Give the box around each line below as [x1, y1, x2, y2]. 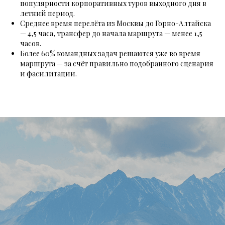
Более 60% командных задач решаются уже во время [20, 49, 200, 59]
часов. [20, 39, 41, 49]
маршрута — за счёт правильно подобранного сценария [20, 59, 213, 69]
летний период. [20, 9, 75, 19]
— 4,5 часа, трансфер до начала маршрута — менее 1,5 [20, 29, 202, 39]
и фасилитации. [20, 69, 77, 79]
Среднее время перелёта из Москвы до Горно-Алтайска [20, 19, 211, 29]
